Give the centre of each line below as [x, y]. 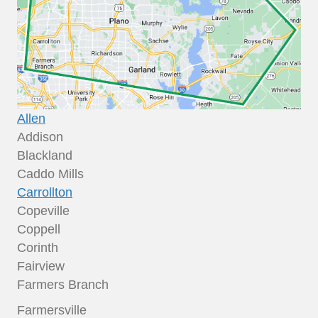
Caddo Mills [50, 174]
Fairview [41, 266]
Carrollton [45, 192]
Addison [40, 137]
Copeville [43, 210]
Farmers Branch [63, 284]
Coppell [39, 229]
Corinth [38, 247]
